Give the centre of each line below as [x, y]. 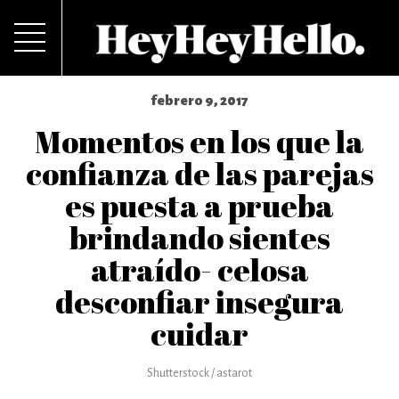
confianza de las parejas [199, 173]
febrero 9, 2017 [199, 100]
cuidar [199, 334]
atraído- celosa [199, 269]
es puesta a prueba [199, 205]
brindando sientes [199, 237]
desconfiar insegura [199, 301]
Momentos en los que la [199, 141]
